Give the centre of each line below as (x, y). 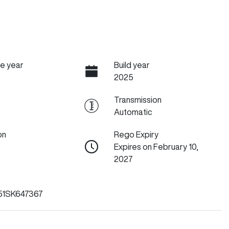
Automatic (133, 112)
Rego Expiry (136, 134)
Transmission (138, 100)
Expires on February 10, (156, 147)
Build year (132, 65)
